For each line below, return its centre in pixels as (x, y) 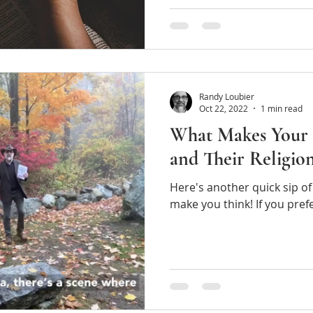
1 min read (282, 108)
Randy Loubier (227, 96)
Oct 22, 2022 (224, 108)
